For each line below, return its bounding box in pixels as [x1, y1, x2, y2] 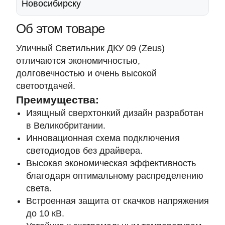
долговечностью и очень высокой [16, 68, 157, 78]
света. [26, 183, 52, 193]
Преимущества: [16, 94, 99, 105]
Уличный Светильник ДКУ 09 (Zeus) [16, 43, 165, 53]
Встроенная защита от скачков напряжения [26, 196, 209, 206]
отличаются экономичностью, [16, 56, 140, 66]
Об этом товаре [16, 21, 105, 36]
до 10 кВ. [26, 208, 64, 218]
